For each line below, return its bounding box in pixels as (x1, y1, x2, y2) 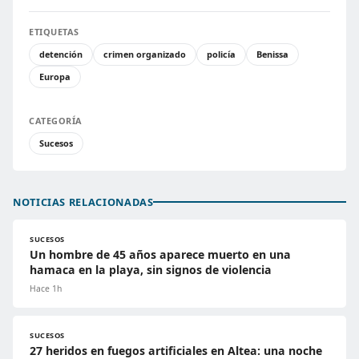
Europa (39, 70, 71, 83)
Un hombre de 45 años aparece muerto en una (30, 246, 291, 262)
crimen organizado (103, 47, 186, 60)
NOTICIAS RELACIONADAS (13, 194, 154, 209)
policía (207, 47, 236, 60)
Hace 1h (30, 282, 62, 294)
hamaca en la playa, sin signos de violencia (30, 261, 272, 277)
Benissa (256, 47, 288, 60)
